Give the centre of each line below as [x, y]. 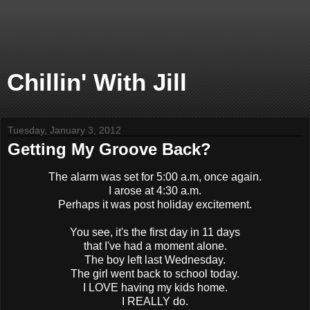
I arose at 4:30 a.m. [155, 190]
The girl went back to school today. [155, 273]
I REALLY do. [155, 301]
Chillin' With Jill [97, 82]
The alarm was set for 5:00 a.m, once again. [155, 176]
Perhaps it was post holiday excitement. [155, 204]
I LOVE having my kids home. [155, 287]
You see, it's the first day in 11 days [155, 232]
